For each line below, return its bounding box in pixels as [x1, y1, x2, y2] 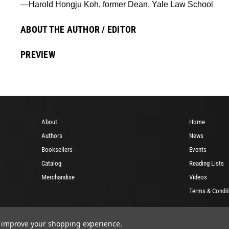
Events [189, 145, 207, 153]
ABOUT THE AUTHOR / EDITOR [20, 24, 136, 35]
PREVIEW [20, 49, 55, 60]
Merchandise [41, 173, 75, 181]
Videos [189, 173, 207, 181]
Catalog [41, 159, 61, 167]
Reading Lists [189, 159, 224, 167]
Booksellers [41, 145, 73, 153]
